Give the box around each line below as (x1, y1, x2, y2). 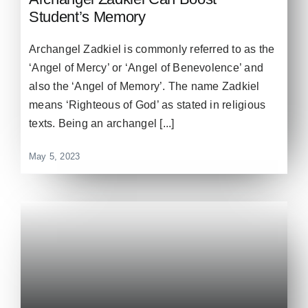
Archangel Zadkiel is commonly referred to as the (29, 43, 275, 55)
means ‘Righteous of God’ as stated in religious (29, 98, 266, 111)
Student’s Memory (29, 8, 146, 25)
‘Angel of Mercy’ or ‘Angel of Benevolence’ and (29, 61, 264, 74)
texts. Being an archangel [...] (29, 117, 175, 129)
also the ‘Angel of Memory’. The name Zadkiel (29, 80, 260, 92)
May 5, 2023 (29, 151, 80, 162)
